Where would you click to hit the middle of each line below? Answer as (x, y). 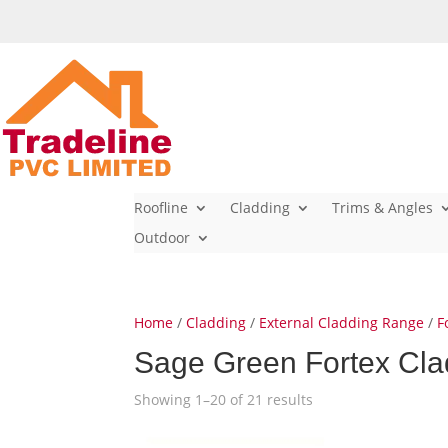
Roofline (161, 207)
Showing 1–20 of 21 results (224, 399)
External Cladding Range (342, 322)
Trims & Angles (383, 207)
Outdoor (162, 237)
